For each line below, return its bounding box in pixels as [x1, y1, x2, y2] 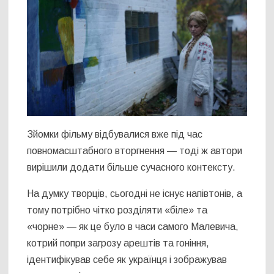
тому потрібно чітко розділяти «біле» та [27, 204, 208, 215]
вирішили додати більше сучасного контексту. [27, 161, 236, 172]
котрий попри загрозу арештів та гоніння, [27, 237, 210, 248]
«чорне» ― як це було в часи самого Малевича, [27, 221, 239, 232]
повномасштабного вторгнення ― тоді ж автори [27, 145, 243, 156]
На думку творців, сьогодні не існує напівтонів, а [27, 188, 243, 199]
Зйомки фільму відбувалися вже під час [27, 128, 203, 139]
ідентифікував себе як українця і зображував [27, 254, 228, 265]
